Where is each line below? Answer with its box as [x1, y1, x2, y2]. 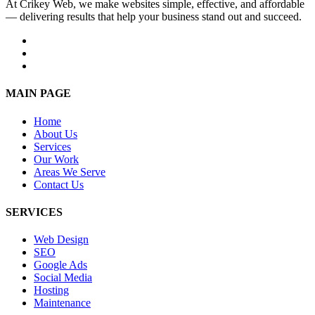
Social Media [34, 271, 92, 284]
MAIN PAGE [6, 87, 71, 100]
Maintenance [34, 297, 91, 309]
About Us [34, 127, 77, 140]
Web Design [34, 233, 89, 246]
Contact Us [34, 178, 84, 191]
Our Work [34, 153, 79, 165]
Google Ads [34, 259, 87, 271]
